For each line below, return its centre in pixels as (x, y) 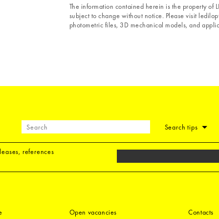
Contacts (201, 212)
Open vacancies (93, 212)
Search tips (182, 127)
